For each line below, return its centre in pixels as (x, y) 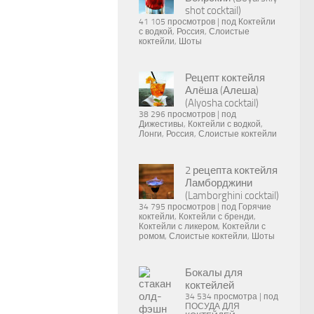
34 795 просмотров (177, 207)
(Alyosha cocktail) (222, 103)
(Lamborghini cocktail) (232, 196)
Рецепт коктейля (225, 78)
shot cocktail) (213, 11)
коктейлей (210, 285)
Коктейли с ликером (178, 226)
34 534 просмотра (221, 296)
